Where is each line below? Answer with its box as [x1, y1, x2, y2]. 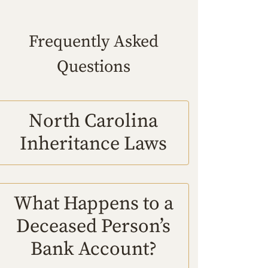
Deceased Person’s [16, 215, 170, 239]
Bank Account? [30, 237, 157, 262]
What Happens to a [13, 192, 173, 217]
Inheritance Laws [20, 132, 167, 157]
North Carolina [29, 109, 158, 134]
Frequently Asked [28, 31, 159, 53]
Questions [56, 56, 130, 78]
